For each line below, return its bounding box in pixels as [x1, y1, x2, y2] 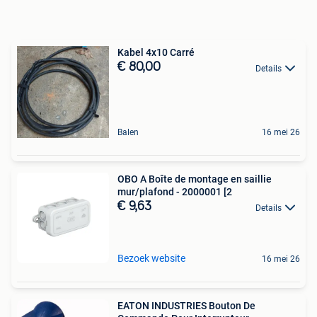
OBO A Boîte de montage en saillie [117, 173, 272, 185]
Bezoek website [117, 253, 185, 265]
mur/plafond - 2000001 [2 [117, 186, 232, 198]
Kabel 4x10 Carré [117, 47, 195, 59]
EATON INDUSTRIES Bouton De [117, 300, 255, 312]
